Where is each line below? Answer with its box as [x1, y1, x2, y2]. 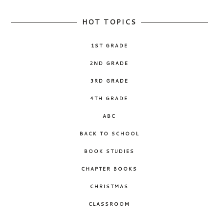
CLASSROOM [88, 200, 131, 208]
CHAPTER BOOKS [81, 165, 138, 173]
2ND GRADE [90, 60, 129, 67]
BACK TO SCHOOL [79, 130, 139, 137]
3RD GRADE [90, 77, 129, 85]
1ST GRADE [90, 42, 128, 49]
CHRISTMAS [90, 183, 129, 190]
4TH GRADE [90, 95, 129, 102]
